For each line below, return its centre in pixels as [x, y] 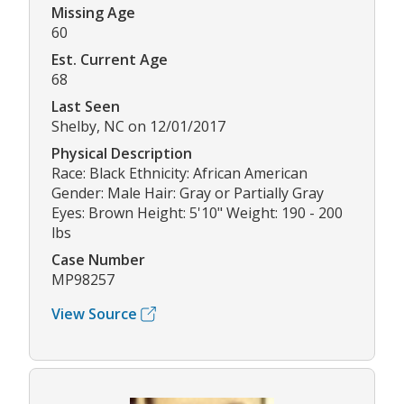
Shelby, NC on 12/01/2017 [138, 127]
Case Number [98, 260]
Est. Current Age [110, 60]
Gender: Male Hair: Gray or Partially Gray [188, 193]
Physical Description [122, 154]
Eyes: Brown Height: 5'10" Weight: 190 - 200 [197, 213]
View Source [94, 314]
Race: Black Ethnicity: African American [179, 174]
